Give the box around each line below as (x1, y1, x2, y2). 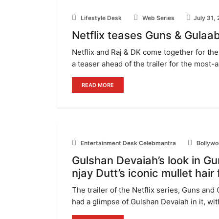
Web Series (141, 14, 175, 22)
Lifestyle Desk (79, 14, 122, 22)
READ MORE (82, 82, 114, 88)
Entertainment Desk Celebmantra (79, 139, 176, 147)
